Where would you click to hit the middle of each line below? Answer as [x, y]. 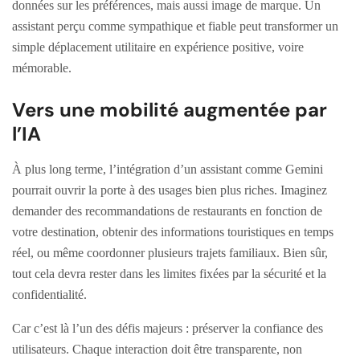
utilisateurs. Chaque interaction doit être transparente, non [157, 349]
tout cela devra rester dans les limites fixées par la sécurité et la [169, 273]
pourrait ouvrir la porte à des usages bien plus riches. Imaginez [170, 190]
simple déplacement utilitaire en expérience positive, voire [158, 47]
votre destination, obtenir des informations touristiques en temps [173, 231]
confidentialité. [49, 294]
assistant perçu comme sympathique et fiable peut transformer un [175, 26]
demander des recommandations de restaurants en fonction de [167, 211]
